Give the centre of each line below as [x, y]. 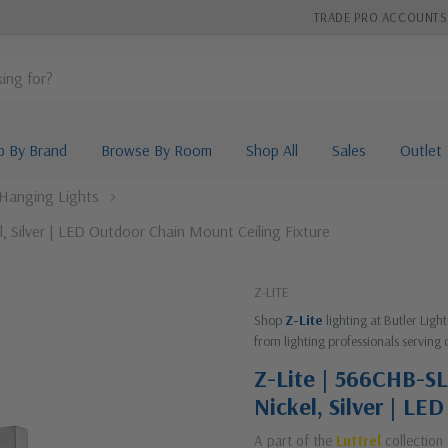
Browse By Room [156, 150]
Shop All [271, 150]
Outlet [420, 150]
